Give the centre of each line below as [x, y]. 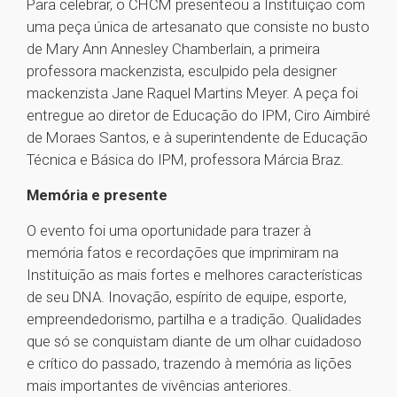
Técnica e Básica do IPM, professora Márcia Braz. [185, 160]
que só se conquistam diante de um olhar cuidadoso [194, 342]
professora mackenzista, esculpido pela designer [182, 71]
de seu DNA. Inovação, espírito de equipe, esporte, [187, 297]
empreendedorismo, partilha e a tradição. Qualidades [194, 319]
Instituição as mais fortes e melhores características [195, 275]
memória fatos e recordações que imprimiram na [183, 253]
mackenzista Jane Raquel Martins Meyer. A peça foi [192, 93]
